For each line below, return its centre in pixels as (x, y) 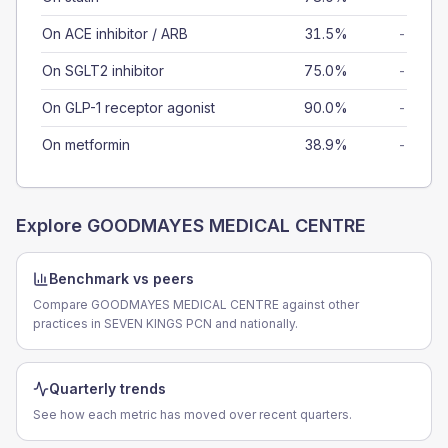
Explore (51, 225)
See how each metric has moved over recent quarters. (192, 414)
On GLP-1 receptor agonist (128, 107)
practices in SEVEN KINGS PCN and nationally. (165, 323)
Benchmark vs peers (121, 278)
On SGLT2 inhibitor (103, 70)
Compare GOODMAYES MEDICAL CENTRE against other (196, 304)
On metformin (86, 144)
